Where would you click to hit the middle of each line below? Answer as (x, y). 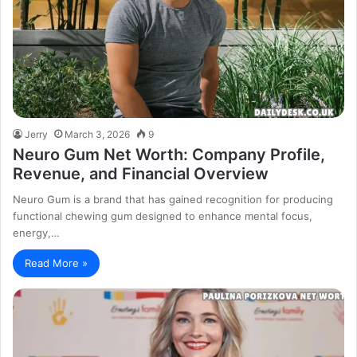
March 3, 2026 (98, 135)
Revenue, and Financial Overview (141, 174)
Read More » (57, 263)
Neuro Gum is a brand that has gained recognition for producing (173, 200)
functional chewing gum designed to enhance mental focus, (163, 216)
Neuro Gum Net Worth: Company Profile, (169, 155)
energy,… (37, 233)
